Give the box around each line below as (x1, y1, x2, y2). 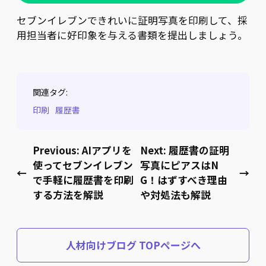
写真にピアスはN (140, 158, 219, 173)
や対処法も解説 (140, 188, 211, 202)
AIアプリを (82, 143, 132, 158)
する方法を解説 (33, 188, 103, 202)
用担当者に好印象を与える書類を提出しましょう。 (17, 28, 248, 43)
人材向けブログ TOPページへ (65, 237, 201, 253)
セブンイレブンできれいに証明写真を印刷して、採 (17, 13, 248, 28)
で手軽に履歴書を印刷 (33, 173, 134, 188)
